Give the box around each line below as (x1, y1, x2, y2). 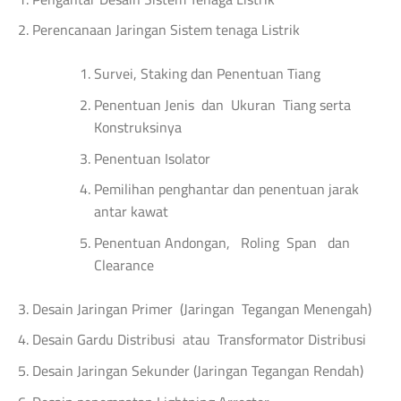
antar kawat (93, 198, 168, 226)
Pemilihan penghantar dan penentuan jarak (93, 175, 359, 203)
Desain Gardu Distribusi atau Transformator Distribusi (31, 326, 366, 354)
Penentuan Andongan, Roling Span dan (93, 228, 350, 256)
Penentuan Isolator (93, 144, 210, 172)
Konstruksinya (93, 113, 182, 141)
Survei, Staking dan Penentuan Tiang (93, 60, 320, 88)
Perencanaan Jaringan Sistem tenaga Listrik (31, 16, 300, 44)
